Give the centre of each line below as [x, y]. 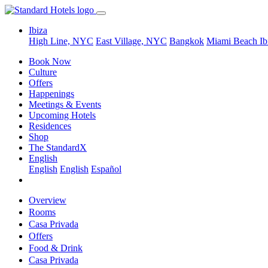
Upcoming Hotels [62, 115]
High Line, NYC [61, 41]
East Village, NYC [131, 41]
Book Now [50, 61]
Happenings [51, 94]
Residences [50, 126]
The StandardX [58, 147]
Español [106, 169]
